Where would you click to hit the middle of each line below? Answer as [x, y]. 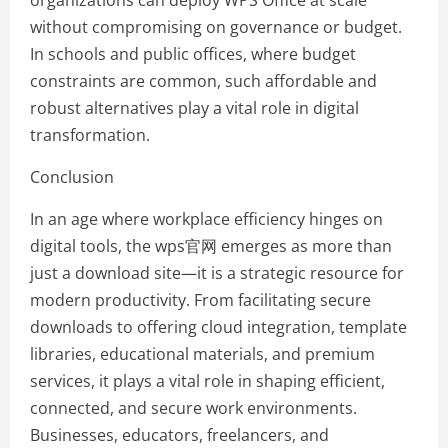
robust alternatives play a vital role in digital [194, 108]
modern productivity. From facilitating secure [200, 300]
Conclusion [72, 177]
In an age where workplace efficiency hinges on [206, 219]
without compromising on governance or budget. [216, 27]
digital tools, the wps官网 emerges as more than [211, 246]
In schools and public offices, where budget [193, 54]
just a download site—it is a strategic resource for [217, 273]
